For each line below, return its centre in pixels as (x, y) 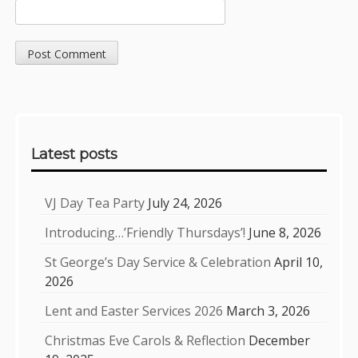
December (280, 341)
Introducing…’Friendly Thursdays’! (145, 233)
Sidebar (61, 131)
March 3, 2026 (268, 311)
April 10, (299, 263)
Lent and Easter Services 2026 (134, 311)
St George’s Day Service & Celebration (158, 263)
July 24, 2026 (185, 203)
